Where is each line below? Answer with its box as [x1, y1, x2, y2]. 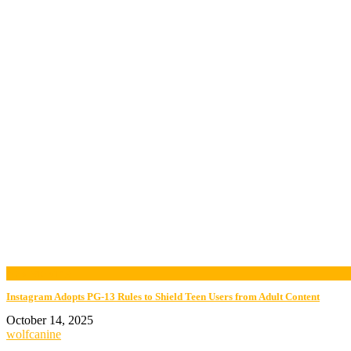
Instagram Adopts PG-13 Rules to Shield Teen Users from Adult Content [6, 291, 320, 303]
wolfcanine [6, 327, 61, 342]
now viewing [6, 266, 71, 280]
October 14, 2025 [6, 313, 93, 327]
